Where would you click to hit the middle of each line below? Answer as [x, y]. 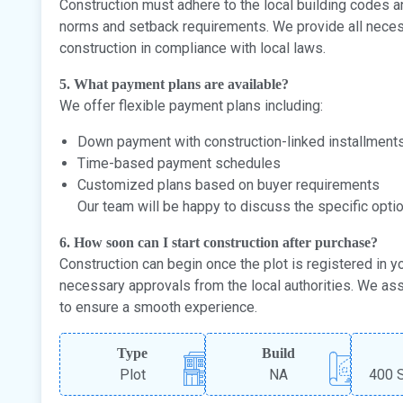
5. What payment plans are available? [174, 84]
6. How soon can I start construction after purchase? [219, 242]
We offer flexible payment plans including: [191, 105]
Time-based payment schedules [179, 163]
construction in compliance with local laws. [193, 48]
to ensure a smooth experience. [158, 307]
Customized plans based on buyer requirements [228, 184]
